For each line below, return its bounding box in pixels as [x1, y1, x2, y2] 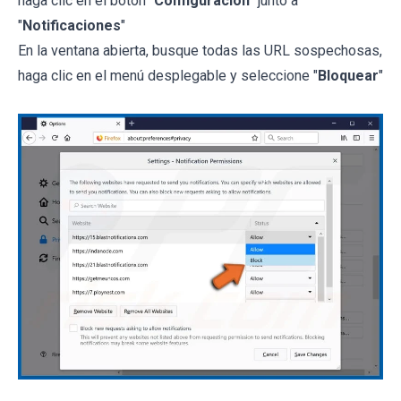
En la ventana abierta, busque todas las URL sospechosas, [18, 41, 382, 59]
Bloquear [318, 66, 379, 84]
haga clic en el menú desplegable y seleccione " [18, 66, 318, 84]
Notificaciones [22, 16, 121, 34]
